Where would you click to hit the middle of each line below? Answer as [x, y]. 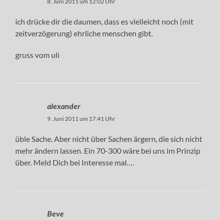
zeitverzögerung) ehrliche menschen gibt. [84, 33]
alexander [64, 106]
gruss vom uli [38, 55]
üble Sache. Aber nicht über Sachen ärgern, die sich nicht [109, 138]
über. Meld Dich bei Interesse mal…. [75, 162]
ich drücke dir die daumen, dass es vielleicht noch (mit [105, 21]
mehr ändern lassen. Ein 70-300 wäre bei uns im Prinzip [108, 150]
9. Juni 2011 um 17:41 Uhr [82, 118]
